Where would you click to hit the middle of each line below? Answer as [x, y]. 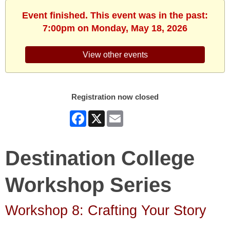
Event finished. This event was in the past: [115, 15]
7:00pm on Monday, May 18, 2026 [115, 28]
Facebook [104, 114]
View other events [115, 55]
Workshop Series [88, 185]
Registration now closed [115, 97]
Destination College [100, 158]
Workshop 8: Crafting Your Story [106, 211]
